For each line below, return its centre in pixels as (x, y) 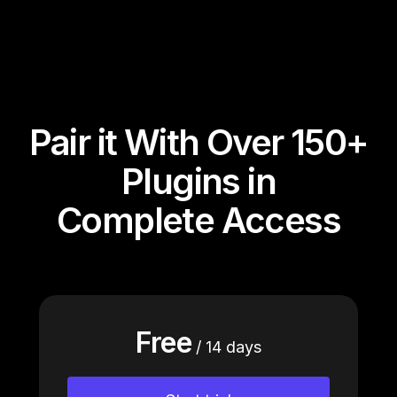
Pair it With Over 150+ (198, 143)
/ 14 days (226, 347)
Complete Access (198, 221)
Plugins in (198, 182)
